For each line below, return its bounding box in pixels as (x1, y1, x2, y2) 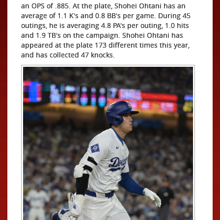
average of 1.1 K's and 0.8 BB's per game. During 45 (21, 11, 191, 20)
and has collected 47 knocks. (21, 50, 115, 59)
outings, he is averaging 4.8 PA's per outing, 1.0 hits (21, 21, 189, 30)
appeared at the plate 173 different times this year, (21, 40, 190, 50)
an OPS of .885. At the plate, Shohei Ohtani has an (21, 1, 186, 10)
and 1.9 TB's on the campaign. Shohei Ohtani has (21, 30, 183, 40)
